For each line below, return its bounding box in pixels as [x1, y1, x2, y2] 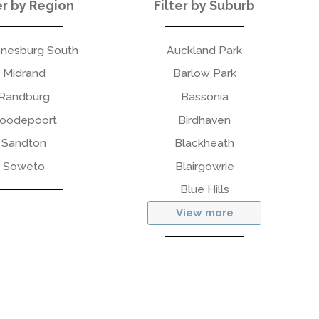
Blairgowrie [174, 159, 234, 173]
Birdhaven [178, 113, 231, 127]
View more [175, 206, 234, 220]
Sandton [1, 136, 47, 150]
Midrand [2, 66, 46, 80]
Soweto [3, 159, 46, 173]
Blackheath [174, 136, 235, 150]
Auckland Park [167, 43, 243, 57]
